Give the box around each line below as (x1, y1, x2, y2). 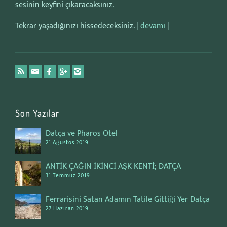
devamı (140, 19, 165, 33)
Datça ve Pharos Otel (46, 127, 118, 140)
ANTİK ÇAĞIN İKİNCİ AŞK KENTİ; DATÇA (46, 160, 181, 173)
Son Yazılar (15, 107, 59, 119)
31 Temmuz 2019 (46, 171, 90, 180)
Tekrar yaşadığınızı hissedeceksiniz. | (15, 19, 140, 33)
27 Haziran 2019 (46, 204, 89, 213)
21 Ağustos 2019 (46, 138, 89, 147)
